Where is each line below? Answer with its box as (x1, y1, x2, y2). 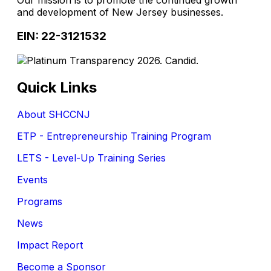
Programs (17, 195, 62, 207)
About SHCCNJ (17, 108, 90, 120)
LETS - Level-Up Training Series (17, 151, 166, 164)
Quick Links (17, 78, 97, 96)
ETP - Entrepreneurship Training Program (17, 129, 211, 142)
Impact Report (17, 238, 83, 251)
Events (17, 173, 48, 186)
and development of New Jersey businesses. (17, 5, 223, 18)
